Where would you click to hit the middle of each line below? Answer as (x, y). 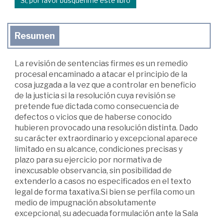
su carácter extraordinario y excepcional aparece (106, 139)
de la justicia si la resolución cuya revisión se (95, 96)
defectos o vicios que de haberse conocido (93, 117)
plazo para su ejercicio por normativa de (88, 160)
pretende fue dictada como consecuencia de (97, 107)
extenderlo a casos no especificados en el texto (103, 182)
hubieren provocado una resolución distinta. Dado (106, 128)
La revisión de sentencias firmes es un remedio (101, 64)
